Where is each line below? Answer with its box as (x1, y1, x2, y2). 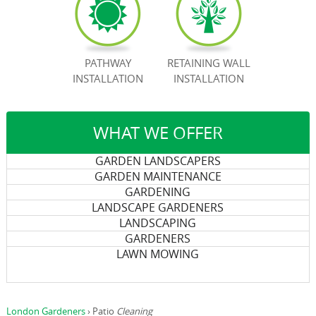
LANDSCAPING (119, 215, 197, 231)
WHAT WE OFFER (92, 121, 223, 144)
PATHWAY (84, 56, 131, 70)
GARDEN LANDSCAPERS (95, 153, 221, 169)
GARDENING (125, 184, 191, 200)
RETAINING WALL (166, 56, 250, 70)
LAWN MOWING (116, 246, 200, 262)
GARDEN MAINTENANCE (94, 169, 221, 184)
